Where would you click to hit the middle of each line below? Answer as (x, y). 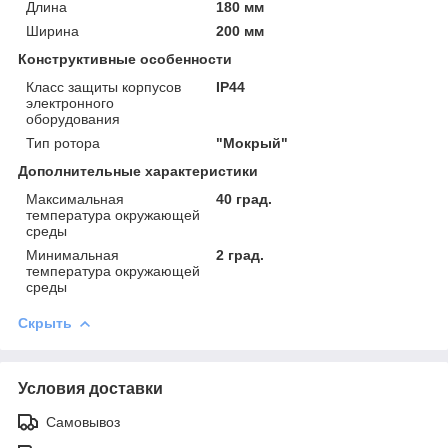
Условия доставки (90, 388)
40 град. (244, 198)
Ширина (52, 30)
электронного (70, 102)
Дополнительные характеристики (138, 170)
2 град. (240, 254)
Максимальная (75, 198)
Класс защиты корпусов (103, 86)
